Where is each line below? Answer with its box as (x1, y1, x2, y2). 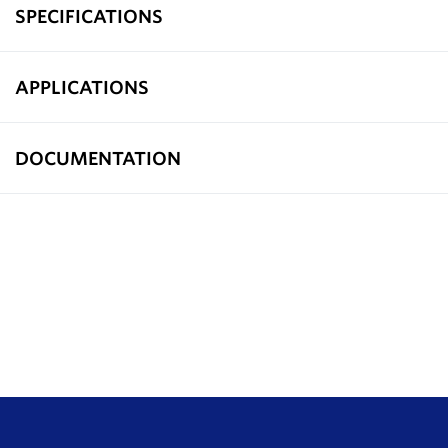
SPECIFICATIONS (15, 4, 163, 27)
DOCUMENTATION (15, 146, 181, 169)
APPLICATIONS (15, 75, 149, 98)
